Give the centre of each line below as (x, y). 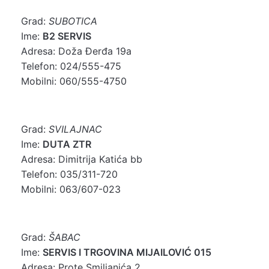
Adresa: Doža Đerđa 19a (76, 51)
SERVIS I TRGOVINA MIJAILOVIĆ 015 (127, 252)
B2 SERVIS (67, 36)
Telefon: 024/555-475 (71, 66)
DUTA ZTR (67, 144)
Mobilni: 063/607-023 (71, 189)
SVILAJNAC (75, 129)
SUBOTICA (73, 21)
